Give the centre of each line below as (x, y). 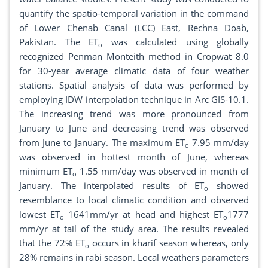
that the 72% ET (52, 243)
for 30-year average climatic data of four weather (134, 71)
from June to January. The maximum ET (102, 143)
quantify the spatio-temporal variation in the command (134, 13)
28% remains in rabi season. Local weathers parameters (134, 258)
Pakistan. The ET (59, 42)
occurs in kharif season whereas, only (169, 243)
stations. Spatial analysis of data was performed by (134, 85)
